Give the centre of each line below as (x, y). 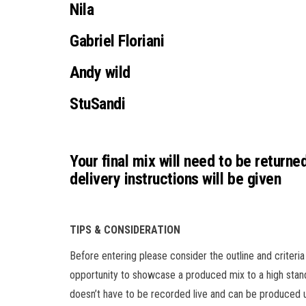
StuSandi (98, 103)
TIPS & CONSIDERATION (125, 229)
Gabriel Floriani (117, 41)
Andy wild (100, 72)
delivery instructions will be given (176, 179)
